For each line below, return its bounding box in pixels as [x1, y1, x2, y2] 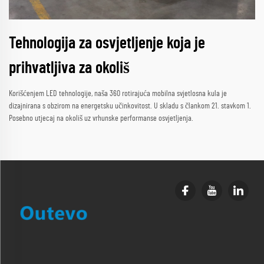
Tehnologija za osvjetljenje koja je [9, 35, 205, 52]
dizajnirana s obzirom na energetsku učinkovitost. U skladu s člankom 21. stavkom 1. [9, 102, 251, 111]
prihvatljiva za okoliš [9, 60, 130, 77]
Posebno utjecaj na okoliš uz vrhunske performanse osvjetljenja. [9, 114, 193, 123]
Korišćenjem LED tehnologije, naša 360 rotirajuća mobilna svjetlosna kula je [9, 90, 227, 98]
